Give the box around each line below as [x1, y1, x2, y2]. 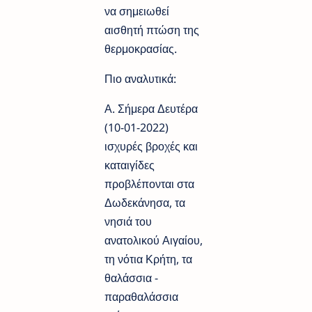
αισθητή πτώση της [104, 22, 199, 38]
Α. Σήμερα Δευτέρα [104, 101, 198, 117]
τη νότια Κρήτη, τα [104, 251, 192, 267]
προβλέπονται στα [104, 176, 194, 192]
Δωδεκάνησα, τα [104, 195, 185, 211]
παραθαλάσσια [104, 289, 178, 305]
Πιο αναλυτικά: [104, 71, 179, 87]
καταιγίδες [104, 157, 155, 173]
